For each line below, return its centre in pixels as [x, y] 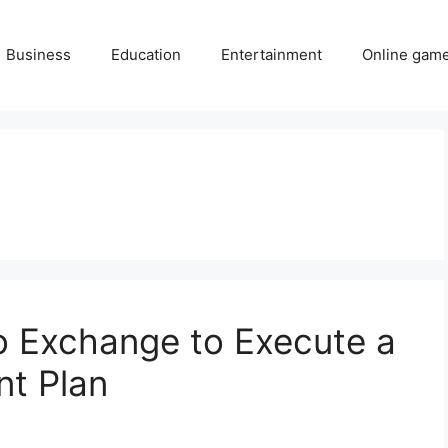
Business [38, 55]
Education [146, 55]
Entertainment [271, 55]
